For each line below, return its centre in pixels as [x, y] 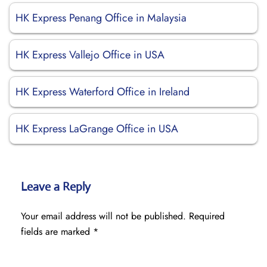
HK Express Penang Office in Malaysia [101, 18]
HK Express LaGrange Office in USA [97, 129]
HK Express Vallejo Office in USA [90, 55]
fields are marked [57, 232]
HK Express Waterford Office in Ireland [103, 92]
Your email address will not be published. [103, 216]
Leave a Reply [56, 187]
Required [207, 216]
